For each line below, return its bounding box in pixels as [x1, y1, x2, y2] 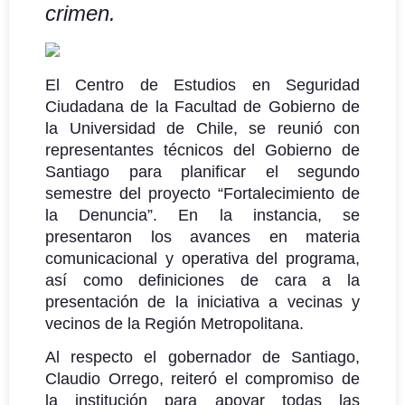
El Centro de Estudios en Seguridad [45, 75, 360, 94]
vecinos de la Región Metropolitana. [45, 314, 304, 333]
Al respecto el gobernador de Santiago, [45, 347, 360, 366]
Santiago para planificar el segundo [45, 162, 360, 181]
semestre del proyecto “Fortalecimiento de [45, 184, 360, 202]
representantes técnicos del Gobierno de [45, 140, 360, 159]
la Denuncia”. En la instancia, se [45, 205, 360, 224]
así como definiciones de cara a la [45, 270, 360, 289]
